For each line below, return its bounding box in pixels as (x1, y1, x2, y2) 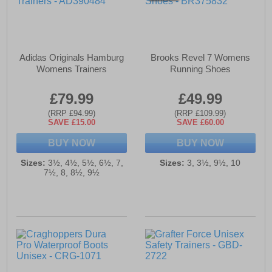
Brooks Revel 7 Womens (150, 52, 250, 63)
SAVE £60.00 (176, 118, 224, 127)
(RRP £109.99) (174, 109, 226, 118)
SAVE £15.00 (48, 118, 96, 127)
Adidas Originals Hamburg (19, 52, 124, 63)
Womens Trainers (36, 64, 107, 75)
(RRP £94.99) (48, 109, 96, 118)
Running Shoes (169, 64, 231, 75)
